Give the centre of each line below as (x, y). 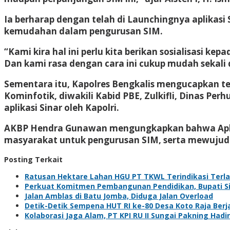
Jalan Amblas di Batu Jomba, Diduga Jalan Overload (119, 196)
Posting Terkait (33, 159)
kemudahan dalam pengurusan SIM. (83, 31)
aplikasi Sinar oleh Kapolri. (62, 107)
